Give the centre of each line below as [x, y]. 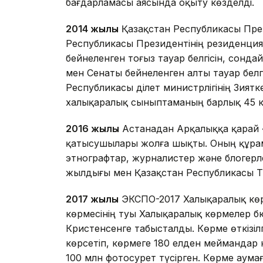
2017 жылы [92, 199]
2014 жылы [92, 29]
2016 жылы [92, 129]
